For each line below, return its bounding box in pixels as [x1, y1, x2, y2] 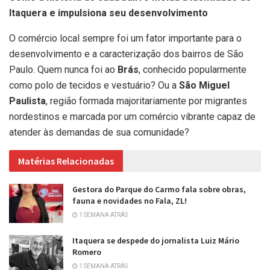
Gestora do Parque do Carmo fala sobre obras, [72, 184, 246, 195]
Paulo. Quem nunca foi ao [9, 64, 118, 76]
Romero [72, 246, 101, 257]
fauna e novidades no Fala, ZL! [72, 195, 187, 207]
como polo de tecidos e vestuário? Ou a [9, 80, 179, 92]
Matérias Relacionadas [18, 155, 114, 168]
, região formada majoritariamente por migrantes [46, 95, 247, 107]
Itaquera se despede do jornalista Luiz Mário [72, 234, 239, 246]
